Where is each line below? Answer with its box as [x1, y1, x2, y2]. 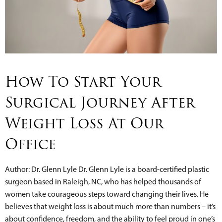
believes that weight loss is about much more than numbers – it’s [5, 202, 216, 212]
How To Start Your [5, 72, 161, 93]
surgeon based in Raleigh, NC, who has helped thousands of [5, 177, 201, 187]
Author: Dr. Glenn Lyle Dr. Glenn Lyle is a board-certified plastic [5, 165, 209, 174]
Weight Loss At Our [5, 113, 164, 135]
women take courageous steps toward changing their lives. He [5, 189, 209, 199]
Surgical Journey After [5, 93, 195, 114]
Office [5, 134, 56, 156]
